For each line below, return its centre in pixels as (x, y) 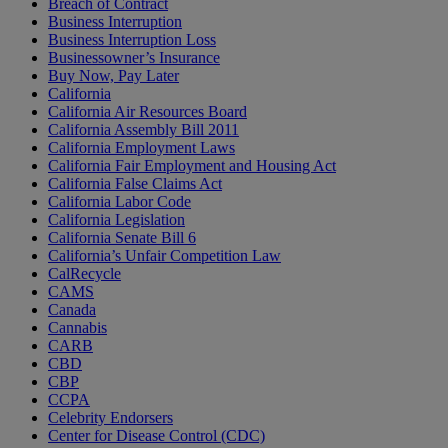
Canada (72, 310)
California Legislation (116, 220)
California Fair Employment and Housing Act (192, 166)
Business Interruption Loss (132, 40)
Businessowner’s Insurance (134, 58)
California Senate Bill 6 (122, 238)
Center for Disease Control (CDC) (156, 436)
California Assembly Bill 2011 (143, 130)
